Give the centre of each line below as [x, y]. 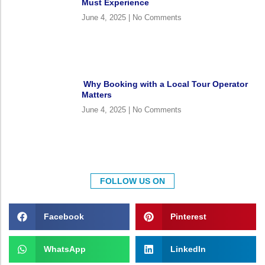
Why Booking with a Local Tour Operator [164, 84]
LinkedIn [188, 249]
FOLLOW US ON [132, 181]
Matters [96, 94]
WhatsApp [64, 249]
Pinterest [188, 217]
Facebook [64, 217]
